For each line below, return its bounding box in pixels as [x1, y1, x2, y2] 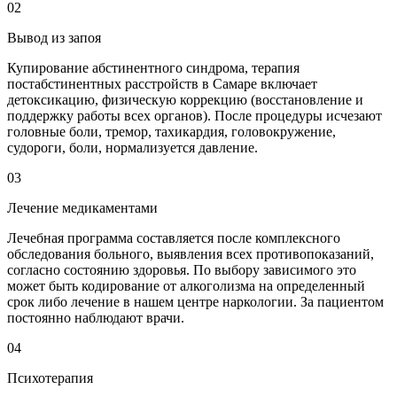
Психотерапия [7, 370, 93, 385]
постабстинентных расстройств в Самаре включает [7, 75, 317, 91]
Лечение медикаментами [7, 199, 158, 215]
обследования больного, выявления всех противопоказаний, [7, 245, 374, 261]
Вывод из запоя [7, 29, 101, 45]
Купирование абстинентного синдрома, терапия [7, 59, 300, 75]
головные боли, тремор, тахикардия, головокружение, [7, 123, 336, 139]
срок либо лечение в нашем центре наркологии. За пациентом [7, 293, 384, 309]
